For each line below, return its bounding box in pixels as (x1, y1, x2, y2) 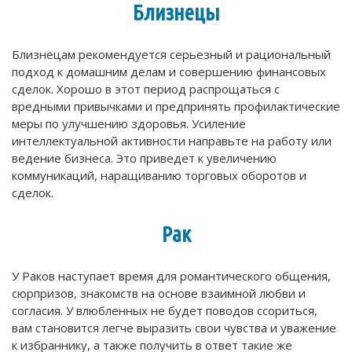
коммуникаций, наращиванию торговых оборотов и (12, 167, 306, 184)
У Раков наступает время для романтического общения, (12, 268, 331, 284)
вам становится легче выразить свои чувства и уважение (12, 320, 336, 336)
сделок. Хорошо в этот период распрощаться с (12, 81, 280, 97)
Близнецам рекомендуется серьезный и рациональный (12, 46, 331, 63)
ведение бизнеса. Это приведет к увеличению (12, 150, 277, 167)
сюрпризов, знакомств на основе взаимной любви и (12, 285, 306, 302)
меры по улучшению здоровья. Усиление (12, 115, 246, 132)
